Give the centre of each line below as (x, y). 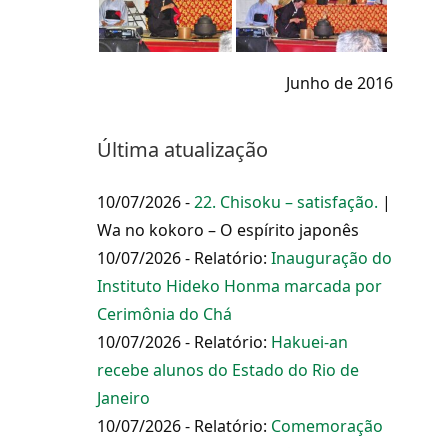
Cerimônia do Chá (164, 314)
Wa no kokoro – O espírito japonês (228, 230)
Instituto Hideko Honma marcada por (239, 286)
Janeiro (123, 398)
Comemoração (327, 426)
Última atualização (182, 149)
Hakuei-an (309, 342)
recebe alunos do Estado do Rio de (228, 370)
